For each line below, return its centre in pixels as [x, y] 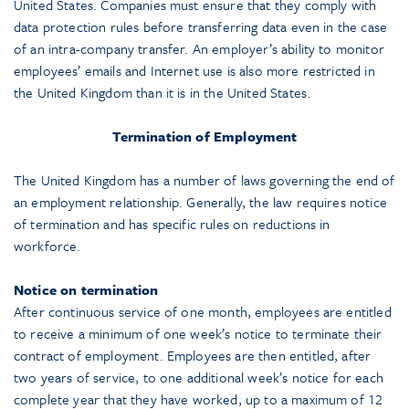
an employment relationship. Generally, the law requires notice [200, 202]
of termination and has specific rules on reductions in [172, 224]
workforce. [47, 246]
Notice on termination [86, 290]
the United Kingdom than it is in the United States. [163, 93]
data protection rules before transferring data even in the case [201, 27]
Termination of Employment [204, 136]
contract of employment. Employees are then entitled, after [193, 356]
